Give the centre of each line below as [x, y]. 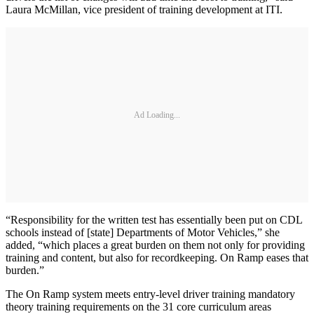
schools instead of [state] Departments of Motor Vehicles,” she [143, 233]
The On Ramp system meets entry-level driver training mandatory [150, 294]
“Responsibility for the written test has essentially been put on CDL [154, 220]
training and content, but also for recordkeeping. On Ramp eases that [157, 258]
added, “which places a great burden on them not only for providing [155, 245]
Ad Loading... [157, 115]
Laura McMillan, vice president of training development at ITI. [145, 10]
